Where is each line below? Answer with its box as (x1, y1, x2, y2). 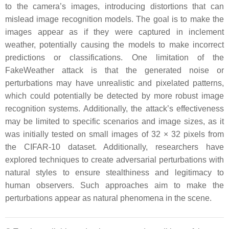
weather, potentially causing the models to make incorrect (5, 40, 224, 49)
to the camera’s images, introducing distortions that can (5, 2, 224, 11)
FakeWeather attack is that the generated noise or (5, 65, 224, 75)
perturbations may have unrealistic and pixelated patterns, (5, 78, 224, 87)
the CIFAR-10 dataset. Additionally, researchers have (5, 142, 224, 151)
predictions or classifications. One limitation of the (5, 53, 224, 62)
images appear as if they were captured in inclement (5, 27, 224, 36)
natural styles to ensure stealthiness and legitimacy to (5, 168, 224, 177)
